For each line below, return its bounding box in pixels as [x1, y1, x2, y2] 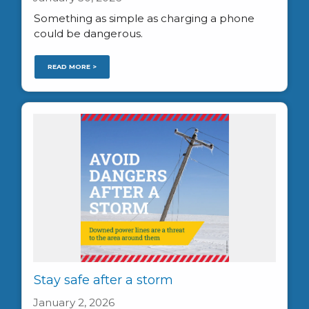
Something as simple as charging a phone [33, 11, 255, 25]
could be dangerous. [33, 26, 143, 40]
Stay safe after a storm [33, 272, 173, 288]
